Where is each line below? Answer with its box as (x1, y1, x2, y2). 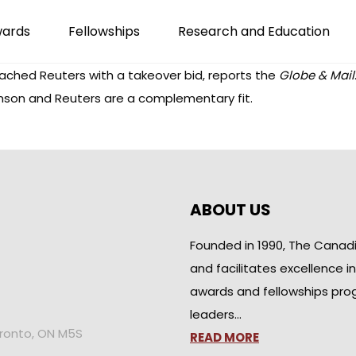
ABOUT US (190, 199, 271, 221)
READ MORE (190, 329, 259, 346)
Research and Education (178, 22, 330, 41)
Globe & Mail (279, 67, 354, 83)
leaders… (190, 306, 242, 323)
